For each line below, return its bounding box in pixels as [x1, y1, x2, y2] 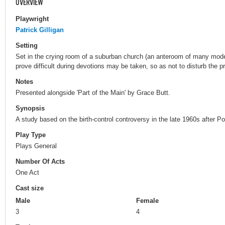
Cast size [16, 184, 44, 192]
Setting [16, 41, 38, 49]
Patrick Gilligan [16, 26, 64, 34]
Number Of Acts [16, 158, 65, 166]
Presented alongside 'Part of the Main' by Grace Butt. [16, 88, 170, 96]
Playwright [16, 15, 49, 23]
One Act [16, 169, 39, 177]
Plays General [16, 142, 57, 150]
